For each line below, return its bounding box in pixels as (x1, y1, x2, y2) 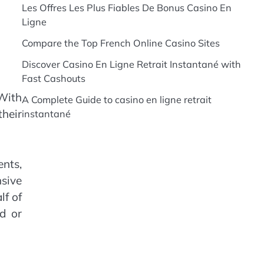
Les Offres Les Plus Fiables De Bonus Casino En (21, 2, 232, 14)
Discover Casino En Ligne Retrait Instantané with (21, 58, 241, 70)
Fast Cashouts (21, 72, 85, 84)
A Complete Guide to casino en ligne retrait (21, 94, 212, 105)
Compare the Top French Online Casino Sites (21, 37, 220, 49)
